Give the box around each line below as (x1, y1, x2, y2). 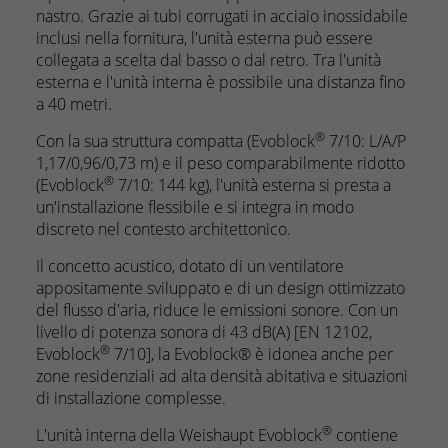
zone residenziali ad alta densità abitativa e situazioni (36, 365, 408, 387)
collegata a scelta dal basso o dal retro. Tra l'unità (36, 49, 381, 71)
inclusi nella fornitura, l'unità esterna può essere (36, 27, 373, 49)
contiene (332, 424, 398, 446)
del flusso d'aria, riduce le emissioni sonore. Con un (36, 299, 398, 321)
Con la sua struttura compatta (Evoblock (36, 130, 315, 152)
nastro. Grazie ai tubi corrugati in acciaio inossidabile (36, 5, 408, 27)
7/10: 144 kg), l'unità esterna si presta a (114, 174, 391, 196)
